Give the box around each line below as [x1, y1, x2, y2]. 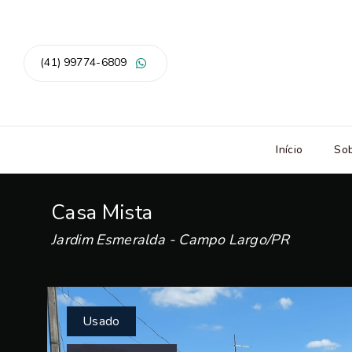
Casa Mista [51, 199, 153, 226]
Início [276, 141, 303, 157]
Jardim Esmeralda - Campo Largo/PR [51, 230, 289, 249]
